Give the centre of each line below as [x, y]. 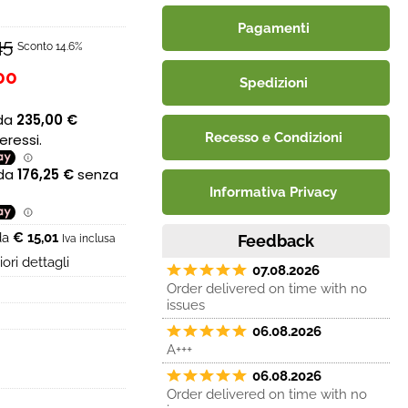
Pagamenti [273, 28]
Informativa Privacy [273, 192]
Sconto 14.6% [50, 46]
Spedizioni [273, 83]
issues [186, 305]
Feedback [276, 241]
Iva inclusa [89, 239]
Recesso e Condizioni [273, 138]
